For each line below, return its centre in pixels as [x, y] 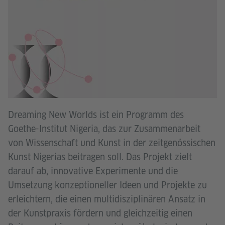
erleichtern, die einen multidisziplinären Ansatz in [107, 199]
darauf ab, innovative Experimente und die [93, 171]
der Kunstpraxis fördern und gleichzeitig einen [100, 213]
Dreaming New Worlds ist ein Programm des [96, 115]
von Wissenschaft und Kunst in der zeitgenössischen [112, 143]
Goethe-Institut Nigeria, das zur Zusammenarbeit [104, 129]
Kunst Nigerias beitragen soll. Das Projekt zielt [100, 157]
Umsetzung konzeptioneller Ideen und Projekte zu [107, 185]
